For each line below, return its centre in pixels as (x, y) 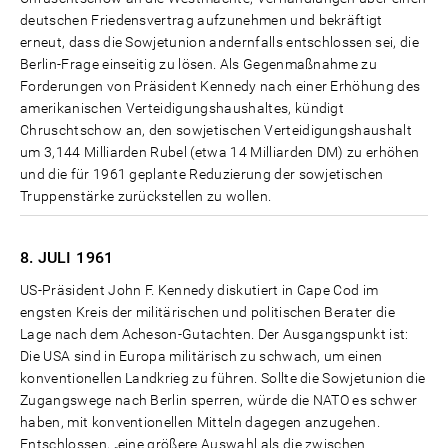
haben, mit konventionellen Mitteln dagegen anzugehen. (200, 422)
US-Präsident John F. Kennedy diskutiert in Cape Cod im (199, 290)
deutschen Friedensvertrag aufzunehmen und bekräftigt (201, 20)
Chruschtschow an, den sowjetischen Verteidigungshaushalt (216, 130)
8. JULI (46, 258)
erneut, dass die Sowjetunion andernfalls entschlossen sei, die (219, 42)
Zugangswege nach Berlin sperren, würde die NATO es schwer (219, 400)
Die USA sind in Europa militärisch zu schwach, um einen (201, 356)
